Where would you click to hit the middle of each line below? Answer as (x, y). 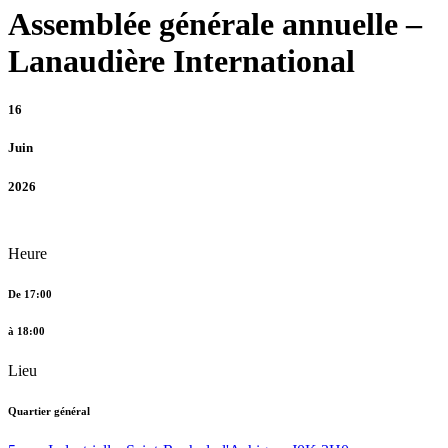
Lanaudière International (181, 60)
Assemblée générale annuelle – (215, 23)
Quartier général (49, 410)
